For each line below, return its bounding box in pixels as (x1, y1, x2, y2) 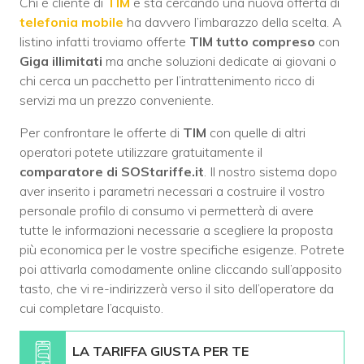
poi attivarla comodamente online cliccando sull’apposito (19, 261, 342, 277)
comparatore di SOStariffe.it (19, 163, 204, 180)
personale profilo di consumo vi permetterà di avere (19, 202, 314, 219)
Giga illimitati (19, 53, 102, 69)
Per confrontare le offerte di (19, 124, 183, 141)
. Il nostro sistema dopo (204, 163, 337, 180)
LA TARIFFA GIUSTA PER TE (72, 343, 249, 359)
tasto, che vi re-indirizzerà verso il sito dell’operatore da (19, 280, 334, 297)
